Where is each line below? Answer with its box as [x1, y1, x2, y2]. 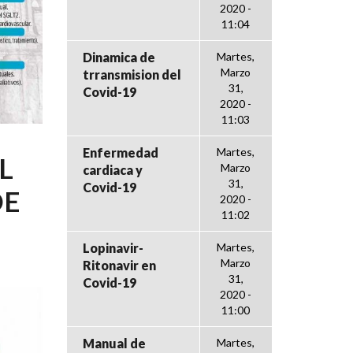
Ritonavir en [82, 257, 156, 273]
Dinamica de [82, 49, 155, 65]
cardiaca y [82, 162, 143, 177]
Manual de [82, 335, 146, 351]
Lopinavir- [82, 240, 143, 255]
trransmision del [82, 66, 181, 82]
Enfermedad [82, 144, 158, 160]
